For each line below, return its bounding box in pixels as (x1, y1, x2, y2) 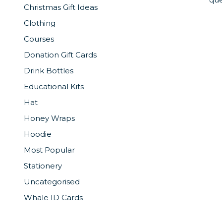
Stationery (24, 161, 62, 171)
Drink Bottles (24, 66, 73, 76)
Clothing (24, 18, 55, 28)
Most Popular (24, 145, 75, 155)
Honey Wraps (24, 113, 75, 123)
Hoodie (24, 129, 52, 139)
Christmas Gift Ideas (24, 2, 98, 12)
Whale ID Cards (24, 193, 83, 203)
